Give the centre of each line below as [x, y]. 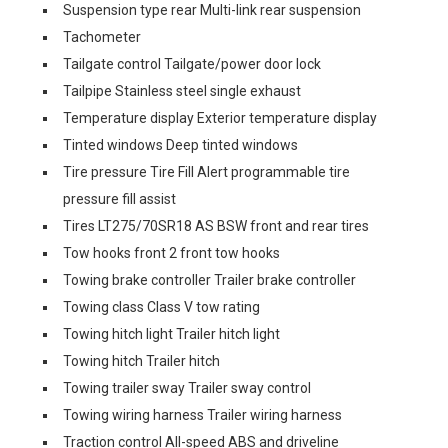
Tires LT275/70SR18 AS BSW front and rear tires [216, 225]
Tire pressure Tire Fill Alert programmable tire [206, 171]
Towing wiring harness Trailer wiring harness [202, 414]
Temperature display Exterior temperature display [220, 117]
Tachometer [102, 36]
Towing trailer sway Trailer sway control [187, 387]
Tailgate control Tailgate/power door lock [192, 63]
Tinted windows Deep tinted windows [180, 144]
